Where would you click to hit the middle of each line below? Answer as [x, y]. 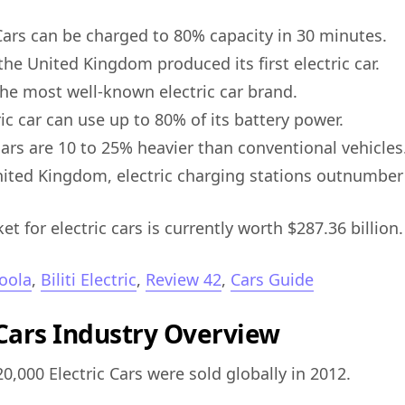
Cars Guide [272, 280]
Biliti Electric [89, 280]
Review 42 [184, 280]
